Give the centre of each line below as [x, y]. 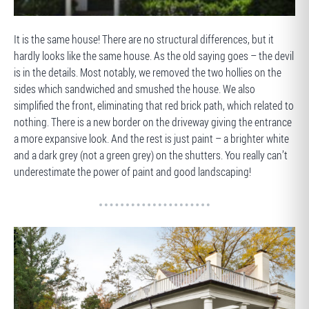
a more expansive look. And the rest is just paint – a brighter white [151, 139]
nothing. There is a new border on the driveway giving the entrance [153, 122]
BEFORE [41, 30]
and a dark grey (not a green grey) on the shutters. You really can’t [151, 155]
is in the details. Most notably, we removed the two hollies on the [148, 72]
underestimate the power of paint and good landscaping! [132, 172]
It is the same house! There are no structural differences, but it [144, 39]
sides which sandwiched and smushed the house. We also [134, 89]
